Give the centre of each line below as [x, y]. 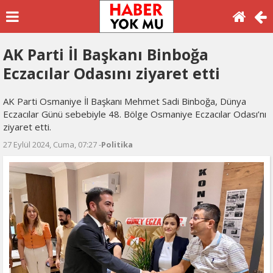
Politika [117, 144]
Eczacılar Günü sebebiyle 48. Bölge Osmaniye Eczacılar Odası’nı [135, 114]
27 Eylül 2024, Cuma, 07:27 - [52, 144]
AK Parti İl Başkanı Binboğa [106, 54]
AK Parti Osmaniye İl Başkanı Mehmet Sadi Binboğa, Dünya [125, 101]
